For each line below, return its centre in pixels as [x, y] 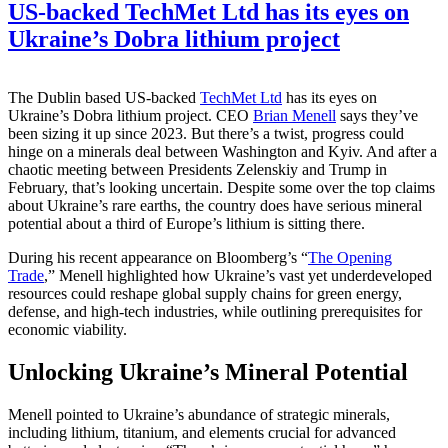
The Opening [350, 257]
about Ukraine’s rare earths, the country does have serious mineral [215, 205]
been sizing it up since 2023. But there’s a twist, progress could [206, 133]
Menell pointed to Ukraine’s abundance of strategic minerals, [199, 414]
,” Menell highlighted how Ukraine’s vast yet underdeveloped [238, 275]
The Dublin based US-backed [104, 97]
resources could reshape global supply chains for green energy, [205, 293]
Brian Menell [294, 115]
